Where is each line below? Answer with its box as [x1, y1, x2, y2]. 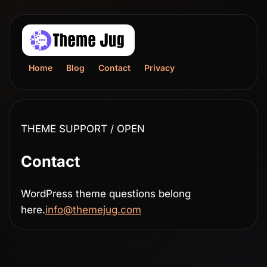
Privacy [144, 62, 175, 73]
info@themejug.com [45, 204, 141, 216]
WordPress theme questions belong [21, 188, 191, 200]
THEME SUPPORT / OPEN [21, 122, 145, 135]
